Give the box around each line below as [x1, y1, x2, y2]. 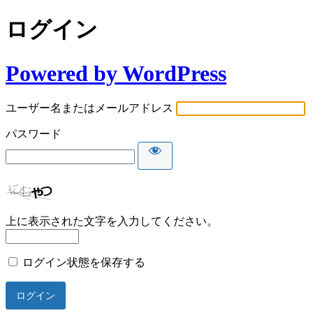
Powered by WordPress [6, 60, 226, 86]
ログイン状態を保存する [22, 256, 145, 269]
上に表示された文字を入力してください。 [6, 215, 218, 228]
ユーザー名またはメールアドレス [6, 102, 173, 115]
